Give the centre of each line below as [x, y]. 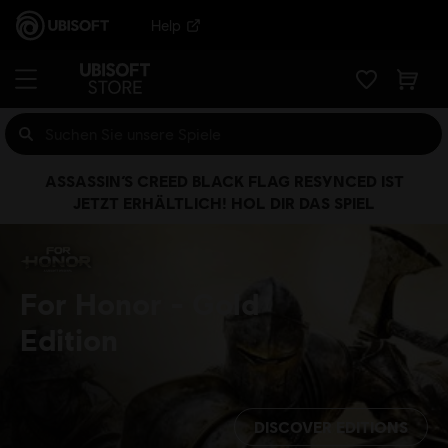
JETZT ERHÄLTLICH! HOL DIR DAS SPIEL [224, 202]
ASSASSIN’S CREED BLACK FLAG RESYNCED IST [224, 180]
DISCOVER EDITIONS [331, 426]
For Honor [95, 303]
